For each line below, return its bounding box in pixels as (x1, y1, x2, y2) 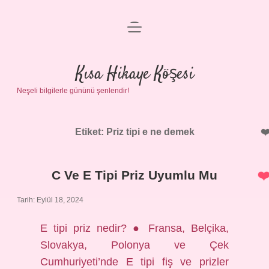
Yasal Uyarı (109, 87, 160, 97)
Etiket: (74, 127, 106, 137)
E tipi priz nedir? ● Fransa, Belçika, (40, 222, 229, 234)
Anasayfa (113, 29, 156, 40)
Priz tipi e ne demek (106, 127, 195, 137)
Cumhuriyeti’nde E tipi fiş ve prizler (40, 256, 229, 268)
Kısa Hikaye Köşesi (75, 62, 194, 86)
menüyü (127, 21, 161, 31)
